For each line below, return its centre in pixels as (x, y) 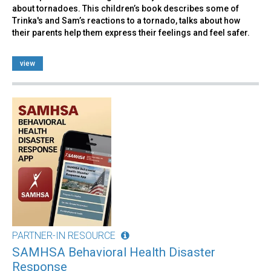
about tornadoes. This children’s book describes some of (126, 9)
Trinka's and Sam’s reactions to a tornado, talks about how (126, 21)
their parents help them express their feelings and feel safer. (131, 33)
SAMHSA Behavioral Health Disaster (114, 253)
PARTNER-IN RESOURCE (64, 236)
